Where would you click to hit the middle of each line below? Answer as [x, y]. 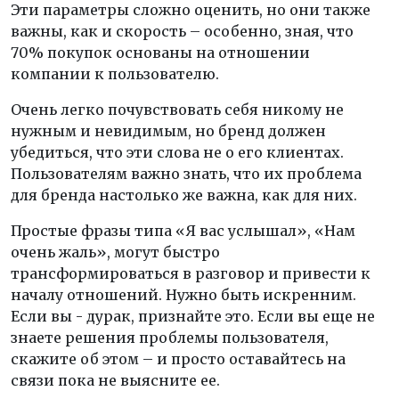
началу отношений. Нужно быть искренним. [183, 295]
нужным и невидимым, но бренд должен [168, 131]
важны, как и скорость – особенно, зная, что [182, 32]
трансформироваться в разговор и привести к [191, 274]
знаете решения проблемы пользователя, [170, 338]
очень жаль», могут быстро [115, 252]
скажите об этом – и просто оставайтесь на [178, 359]
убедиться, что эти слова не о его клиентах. [177, 153]
